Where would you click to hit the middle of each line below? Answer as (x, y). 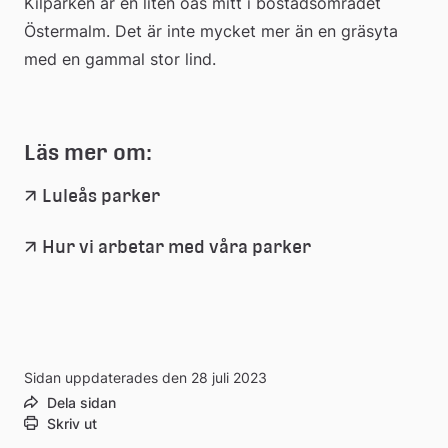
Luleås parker (101, 195)
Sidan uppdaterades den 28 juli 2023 (145, 377)
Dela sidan (81, 402)
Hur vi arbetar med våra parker (176, 246)
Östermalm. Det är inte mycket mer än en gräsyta (211, 30)
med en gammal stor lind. (120, 58)
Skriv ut (72, 423)
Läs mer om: (88, 151)
